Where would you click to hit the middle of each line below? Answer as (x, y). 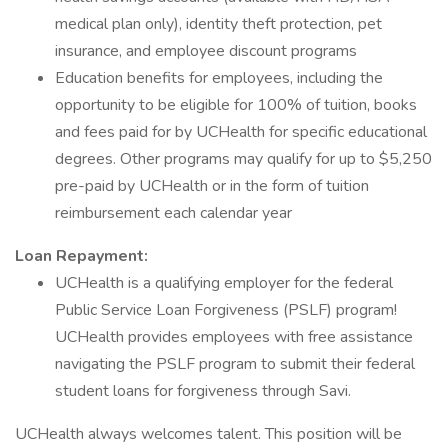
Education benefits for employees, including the (219, 78)
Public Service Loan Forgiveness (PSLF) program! (226, 310)
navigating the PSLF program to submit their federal (235, 364)
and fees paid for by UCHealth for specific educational (241, 132)
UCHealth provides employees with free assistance (234, 337)
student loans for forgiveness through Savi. (203, 391)
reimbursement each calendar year (173, 213)
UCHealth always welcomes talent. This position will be (208, 434)
